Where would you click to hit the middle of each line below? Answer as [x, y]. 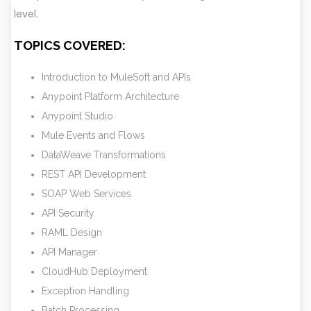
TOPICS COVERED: [70, 45]
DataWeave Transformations [104, 154]
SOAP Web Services [86, 193]
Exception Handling [85, 291]
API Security [68, 213]
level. [26, 14]
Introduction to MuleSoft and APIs [116, 77]
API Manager [69, 252]
